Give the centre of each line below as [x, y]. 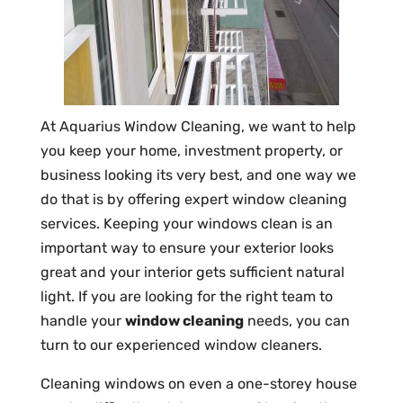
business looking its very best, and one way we [198, 175]
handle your [82, 321]
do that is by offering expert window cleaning [193, 199]
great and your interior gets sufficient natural [192, 272]
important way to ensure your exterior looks [187, 248]
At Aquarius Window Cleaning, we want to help [198, 126]
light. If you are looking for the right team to [186, 296]
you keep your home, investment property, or [191, 151]
